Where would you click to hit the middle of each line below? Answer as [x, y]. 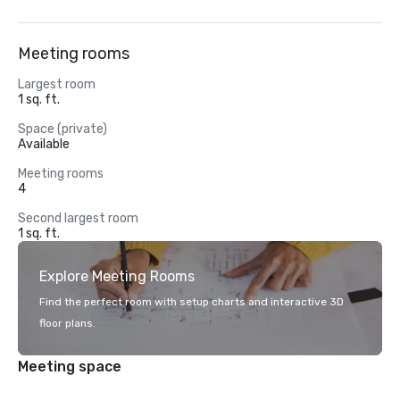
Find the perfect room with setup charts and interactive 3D [192, 302]
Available [44, 144]
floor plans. [67, 323]
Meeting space [70, 367]
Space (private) [62, 129]
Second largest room [78, 218]
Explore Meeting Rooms [117, 276]
